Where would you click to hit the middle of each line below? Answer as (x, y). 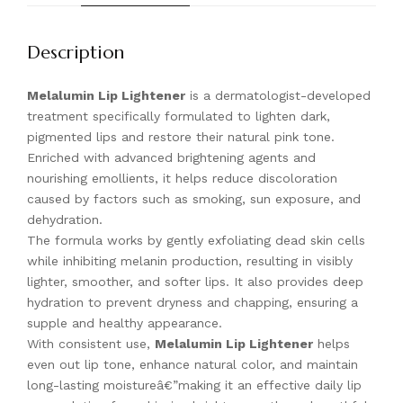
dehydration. (65, 220)
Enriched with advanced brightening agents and (171, 158)
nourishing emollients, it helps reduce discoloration (182, 179)
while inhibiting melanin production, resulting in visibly (190, 261)
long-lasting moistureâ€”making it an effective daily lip (194, 385)
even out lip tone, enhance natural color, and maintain (193, 365)
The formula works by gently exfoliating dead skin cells (196, 241)
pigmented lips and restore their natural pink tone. (181, 137)
